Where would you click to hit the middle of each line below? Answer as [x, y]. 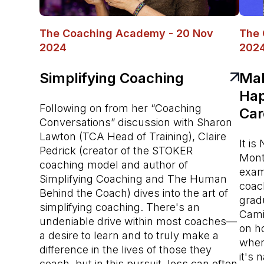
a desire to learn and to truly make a [129, 235]
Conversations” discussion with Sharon [136, 122]
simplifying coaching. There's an [120, 207]
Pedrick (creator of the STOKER [116, 150]
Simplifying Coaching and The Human [133, 179]
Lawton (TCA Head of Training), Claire [133, 136]
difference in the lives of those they [126, 249]
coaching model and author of [114, 164]
